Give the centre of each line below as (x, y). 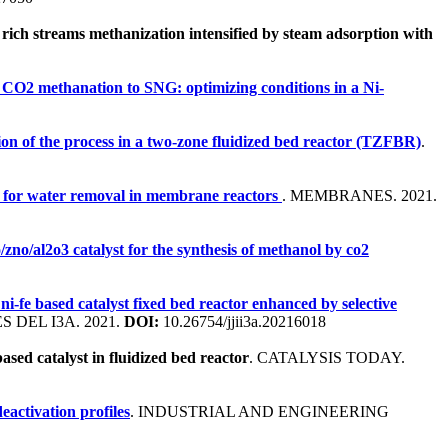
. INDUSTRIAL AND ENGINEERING (259, 411)
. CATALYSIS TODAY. (327, 357)
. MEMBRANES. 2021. (359, 195)
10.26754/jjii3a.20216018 (242, 321)
